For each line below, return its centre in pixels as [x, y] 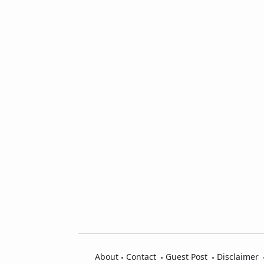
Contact [141, 257]
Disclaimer [238, 257]
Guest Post [187, 257]
